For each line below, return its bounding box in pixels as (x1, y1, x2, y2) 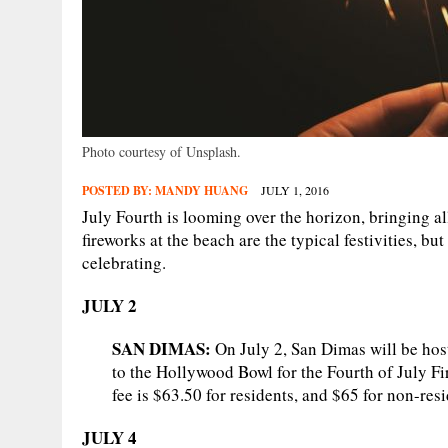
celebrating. (82, 250, 166, 274)
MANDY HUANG (155, 181, 248, 199)
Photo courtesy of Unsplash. (82, 141, 241, 161)
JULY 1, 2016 (261, 181, 329, 198)
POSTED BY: (82, 181, 155, 199)
